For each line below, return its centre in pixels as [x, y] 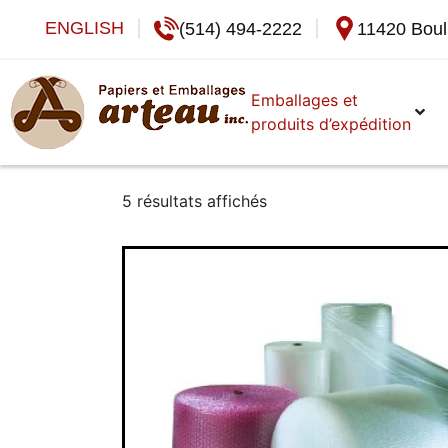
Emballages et [305, 100]
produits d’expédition [331, 124]
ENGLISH [84, 28]
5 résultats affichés [194, 200]
